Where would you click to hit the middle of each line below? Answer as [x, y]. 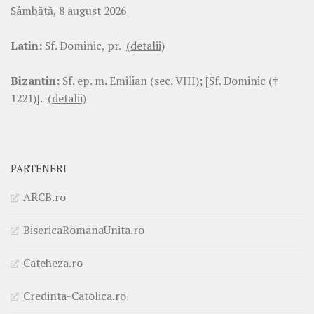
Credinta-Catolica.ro [75, 295]
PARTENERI [39, 168]
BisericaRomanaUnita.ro [84, 230]
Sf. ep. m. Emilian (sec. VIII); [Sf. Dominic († [169, 80]
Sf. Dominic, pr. [84, 45]
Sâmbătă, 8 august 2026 [68, 10]
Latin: [26, 45]
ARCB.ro [45, 197]
